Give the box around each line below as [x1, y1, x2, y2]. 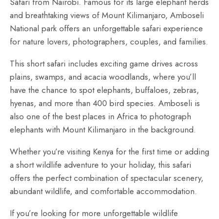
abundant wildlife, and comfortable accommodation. [10, 185, 197, 197]
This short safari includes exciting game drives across [10, 58, 198, 69]
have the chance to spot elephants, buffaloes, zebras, [10, 84, 199, 96]
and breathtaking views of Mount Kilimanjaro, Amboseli [10, 9, 204, 21]
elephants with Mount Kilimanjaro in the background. [10, 124, 196, 135]
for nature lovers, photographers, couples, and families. [10, 36, 208, 47]
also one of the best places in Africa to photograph [10, 110, 191, 122]
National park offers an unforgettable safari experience [10, 22, 203, 34]
